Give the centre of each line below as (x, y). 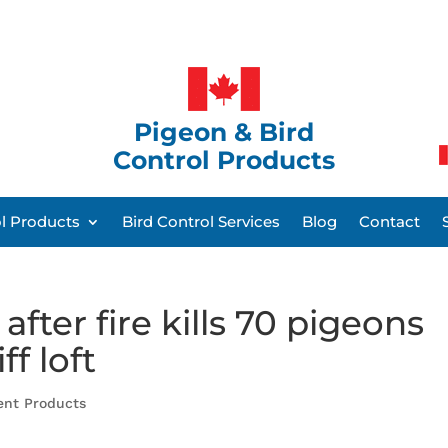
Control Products (223, 159)
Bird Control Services (201, 222)
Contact (389, 222)
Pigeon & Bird (223, 131)
